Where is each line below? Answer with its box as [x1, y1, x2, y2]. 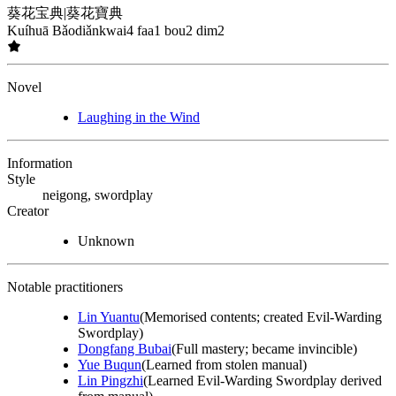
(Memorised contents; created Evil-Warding [140, 309, 382, 325]
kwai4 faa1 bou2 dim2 [99, 23, 225, 39]
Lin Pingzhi [78, 373, 143, 389]
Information [7, 156, 72, 171]
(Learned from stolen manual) [141, 357, 307, 373]
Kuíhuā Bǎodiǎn [7, 23, 99, 39]
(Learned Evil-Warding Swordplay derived [143, 373, 382, 389]
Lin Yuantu [78, 309, 140, 325]
